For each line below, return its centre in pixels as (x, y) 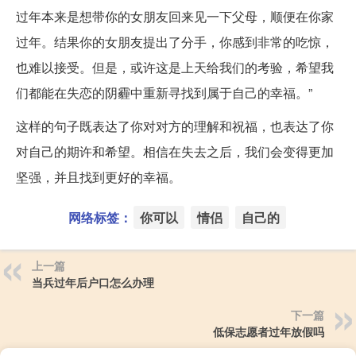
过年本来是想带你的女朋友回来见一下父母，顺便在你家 (175, 17)
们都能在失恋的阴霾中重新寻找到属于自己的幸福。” (164, 93)
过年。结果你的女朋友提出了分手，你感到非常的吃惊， (175, 42)
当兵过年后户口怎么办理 (93, 282)
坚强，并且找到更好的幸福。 (99, 177)
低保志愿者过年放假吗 (269, 332)
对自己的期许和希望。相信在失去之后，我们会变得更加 (175, 152)
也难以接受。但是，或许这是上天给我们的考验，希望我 (175, 68)
